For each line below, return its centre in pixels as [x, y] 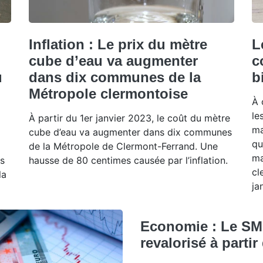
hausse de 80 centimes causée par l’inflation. [128, 160]
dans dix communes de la [115, 77]
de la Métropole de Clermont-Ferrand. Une [123, 146]
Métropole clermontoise [108, 93]
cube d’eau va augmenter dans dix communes [130, 132]
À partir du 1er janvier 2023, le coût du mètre [129, 118]
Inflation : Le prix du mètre [118, 44]
